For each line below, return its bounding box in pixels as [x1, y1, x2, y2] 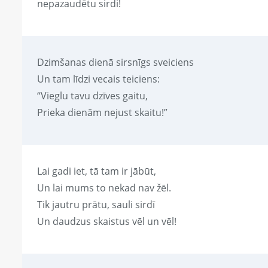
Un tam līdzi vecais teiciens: [37, 72, 160, 86]
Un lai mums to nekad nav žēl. [37, 181, 171, 195]
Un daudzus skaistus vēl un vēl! [37, 215, 176, 229]
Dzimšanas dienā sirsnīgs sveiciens [37, 56, 194, 69]
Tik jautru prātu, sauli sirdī [37, 198, 155, 212]
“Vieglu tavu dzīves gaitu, [37, 89, 148, 103]
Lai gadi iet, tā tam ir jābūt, [37, 165, 156, 178]
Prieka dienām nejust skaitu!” [37, 106, 167, 120]
